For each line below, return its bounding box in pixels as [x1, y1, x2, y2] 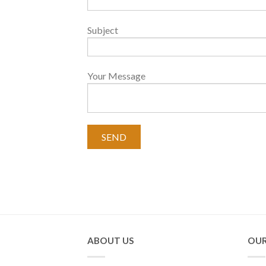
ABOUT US [87, 235, 134, 246]
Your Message [87, 70, 145, 82]
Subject [87, 24, 118, 36]
